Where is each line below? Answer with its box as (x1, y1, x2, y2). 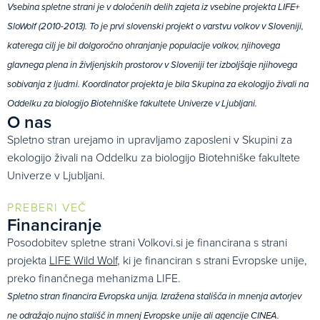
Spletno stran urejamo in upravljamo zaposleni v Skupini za (7, 131, 292, 148)
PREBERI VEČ (7, 199, 87, 216)
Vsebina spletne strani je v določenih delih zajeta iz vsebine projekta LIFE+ (7, 1, 299, 14)
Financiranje (7, 212, 101, 238)
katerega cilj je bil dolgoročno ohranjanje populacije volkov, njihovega (7, 40, 280, 52)
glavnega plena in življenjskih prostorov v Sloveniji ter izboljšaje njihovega (7, 59, 297, 71)
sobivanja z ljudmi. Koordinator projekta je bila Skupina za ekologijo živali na (7, 79, 309, 91)
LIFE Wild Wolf (49, 252, 117, 269)
